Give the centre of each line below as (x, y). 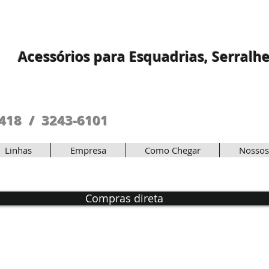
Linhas (18, 150)
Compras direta (124, 198)
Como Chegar (172, 150)
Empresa (88, 150)
